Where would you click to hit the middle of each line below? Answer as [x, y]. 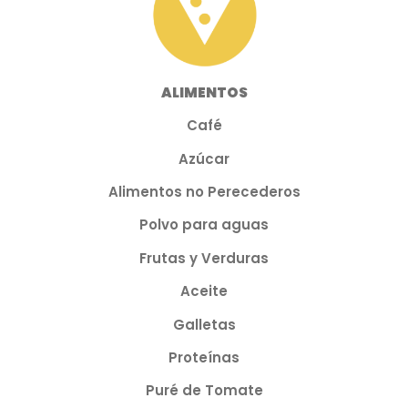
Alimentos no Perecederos [204, 192]
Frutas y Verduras [204, 258]
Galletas [204, 324]
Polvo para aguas [204, 225]
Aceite [204, 291]
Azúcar [204, 158]
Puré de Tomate [204, 391]
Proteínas [204, 358]
